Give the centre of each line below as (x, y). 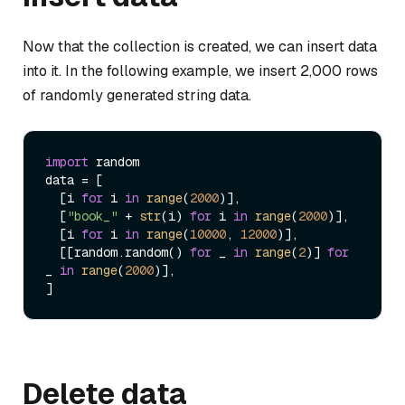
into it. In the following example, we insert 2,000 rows (200, 71)
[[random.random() (125, 252)
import (67, 162)
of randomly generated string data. (137, 95)
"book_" (92, 216)
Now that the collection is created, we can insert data (200, 46)
